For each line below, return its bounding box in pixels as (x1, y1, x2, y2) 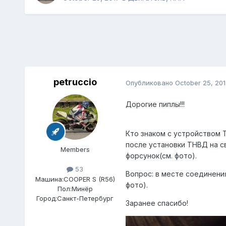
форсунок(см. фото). (125, 151, 197, 160)
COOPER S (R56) (63, 175, 115, 183)
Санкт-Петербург (57, 194, 114, 202)
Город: (36, 194, 58, 202)
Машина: (35, 175, 64, 183)
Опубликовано (125, 78, 175, 87)
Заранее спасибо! (125, 199, 188, 208)
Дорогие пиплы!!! (125, 100, 185, 109)
